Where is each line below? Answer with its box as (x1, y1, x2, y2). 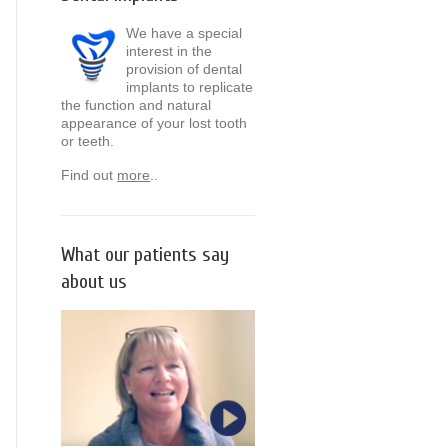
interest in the (126, 43, 213, 59)
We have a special (126, 25, 243, 41)
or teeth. (61, 133, 115, 149)
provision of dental (126, 61, 243, 77)
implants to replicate (126, 79, 254, 95)
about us (61, 270, 128, 293)
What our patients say (61, 243, 230, 266)
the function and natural (61, 97, 212, 113)
